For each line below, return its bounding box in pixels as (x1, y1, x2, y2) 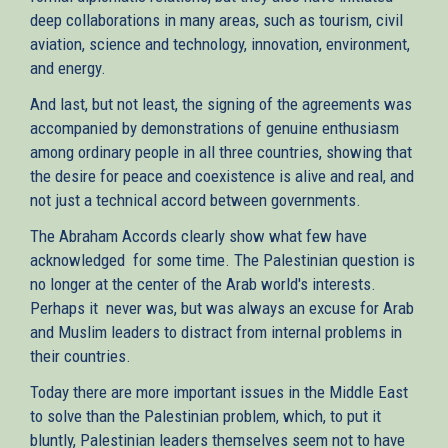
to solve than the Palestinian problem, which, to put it (30, 405, 381, 426)
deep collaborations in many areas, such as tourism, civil (30, 9, 403, 30)
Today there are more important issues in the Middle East (30, 381, 408, 402)
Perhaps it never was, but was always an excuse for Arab (30, 297, 414, 318)
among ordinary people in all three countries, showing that (30, 141, 412, 162)
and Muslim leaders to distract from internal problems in (30, 321, 402, 342)
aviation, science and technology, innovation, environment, (30, 33, 410, 54)
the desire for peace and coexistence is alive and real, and (30, 165, 414, 186)
